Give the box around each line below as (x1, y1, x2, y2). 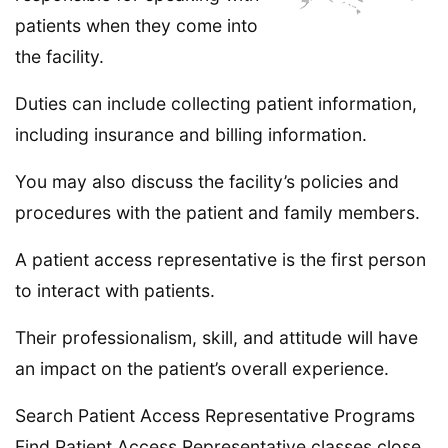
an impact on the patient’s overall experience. (15, 358, 389, 379)
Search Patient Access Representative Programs (15, 405, 415, 426)
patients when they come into (15, 15, 258, 36)
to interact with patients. (15, 280, 215, 301)
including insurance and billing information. (15, 124, 367, 145)
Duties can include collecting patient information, (15, 93, 417, 114)
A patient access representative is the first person (15, 249, 426, 270)
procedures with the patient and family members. (15, 202, 420, 223)
